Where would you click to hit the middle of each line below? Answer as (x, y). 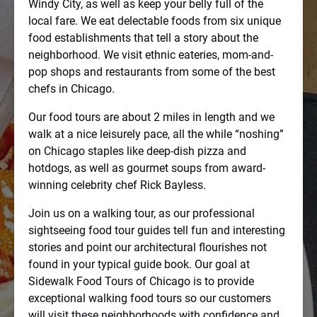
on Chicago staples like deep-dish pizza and (137, 151)
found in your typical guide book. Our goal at (139, 264)
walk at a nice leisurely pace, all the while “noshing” (156, 134)
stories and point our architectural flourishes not (148, 247)
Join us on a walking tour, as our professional (142, 213)
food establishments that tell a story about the (143, 38)
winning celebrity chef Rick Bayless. (117, 185)
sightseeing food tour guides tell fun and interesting (157, 230)
